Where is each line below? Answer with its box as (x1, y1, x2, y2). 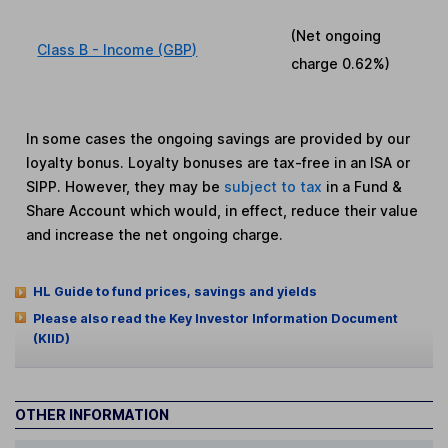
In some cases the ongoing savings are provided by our (26, 129, 411, 147)
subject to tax (224, 177, 327, 195)
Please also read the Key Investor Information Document (32, 310, 398, 326)
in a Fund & (326, 177, 403, 195)
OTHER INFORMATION (15, 406, 169, 424)
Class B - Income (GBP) (37, 40, 198, 58)
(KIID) (32, 330, 70, 346)
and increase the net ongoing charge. (26, 225, 284, 243)
